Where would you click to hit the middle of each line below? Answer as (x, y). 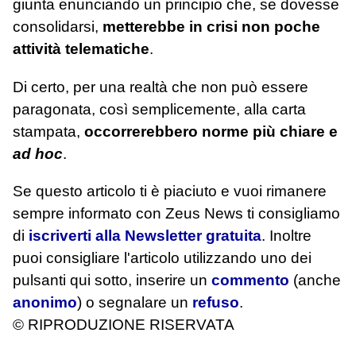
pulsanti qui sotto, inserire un (112, 280)
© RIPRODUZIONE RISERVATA (124, 324)
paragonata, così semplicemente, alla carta (159, 109)
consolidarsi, (58, 27)
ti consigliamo (294, 213)
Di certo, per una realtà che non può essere (161, 87)
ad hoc (38, 153)
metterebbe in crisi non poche (211, 27)
